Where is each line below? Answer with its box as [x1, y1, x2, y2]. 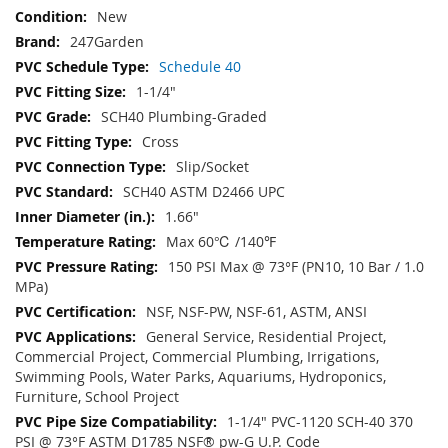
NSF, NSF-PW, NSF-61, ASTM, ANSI [146, 302, 367, 322]
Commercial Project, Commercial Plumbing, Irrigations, [15, 347, 379, 367]
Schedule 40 [159, 57, 241, 77]
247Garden [70, 32, 144, 52]
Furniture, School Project [15, 387, 179, 407]
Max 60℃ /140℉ [166, 232, 276, 252]
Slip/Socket [176, 157, 249, 177]
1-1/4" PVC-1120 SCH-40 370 [227, 412, 413, 432]
